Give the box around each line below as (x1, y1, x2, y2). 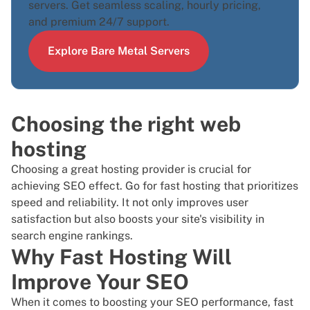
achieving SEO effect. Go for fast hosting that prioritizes (11, 179, 298, 193)
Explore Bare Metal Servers (48, 44, 190, 58)
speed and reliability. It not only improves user (11, 196, 248, 210)
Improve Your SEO (11, 269, 189, 295)
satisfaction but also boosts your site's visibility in (11, 212, 264, 226)
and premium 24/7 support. (28, 15, 170, 29)
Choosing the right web (11, 111, 241, 137)
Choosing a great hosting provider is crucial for (11, 163, 251, 176)
